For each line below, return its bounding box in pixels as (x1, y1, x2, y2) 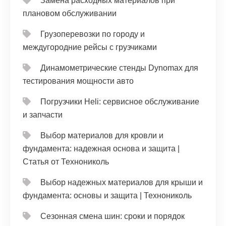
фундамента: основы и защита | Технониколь (23, 191, 192, 200)
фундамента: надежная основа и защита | (23, 144, 180, 153)
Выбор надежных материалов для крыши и (40, 178, 203, 187)
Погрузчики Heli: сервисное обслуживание (40, 97, 199, 106)
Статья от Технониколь (23, 157, 109, 166)
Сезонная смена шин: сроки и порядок (40, 212, 185, 220)
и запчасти (23, 110, 63, 119)
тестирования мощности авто (23, 77, 134, 85)
